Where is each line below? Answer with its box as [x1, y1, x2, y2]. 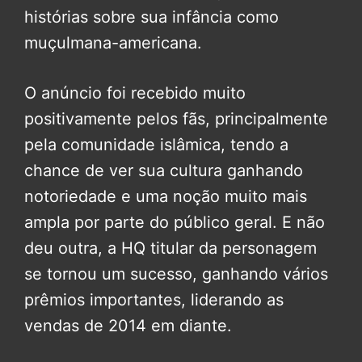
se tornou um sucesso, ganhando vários [24, 264, 328, 284]
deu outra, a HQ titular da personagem [24, 238, 317, 259]
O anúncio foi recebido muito [24, 83, 246, 103]
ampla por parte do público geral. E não [24, 213, 325, 233]
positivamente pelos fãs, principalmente [24, 109, 328, 129]
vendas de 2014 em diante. [24, 316, 232, 336]
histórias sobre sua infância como [24, 7, 279, 27]
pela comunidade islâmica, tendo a [24, 135, 288, 155]
